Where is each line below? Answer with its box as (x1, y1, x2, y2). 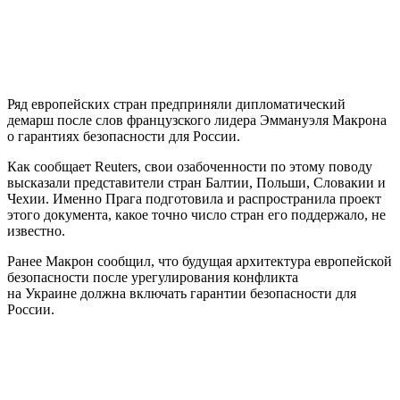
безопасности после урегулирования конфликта (7, 269, 298, 285)
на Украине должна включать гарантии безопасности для (7, 285, 356, 301)
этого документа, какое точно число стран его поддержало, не (7, 206, 386, 222)
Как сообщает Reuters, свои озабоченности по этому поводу (7, 158, 372, 174)
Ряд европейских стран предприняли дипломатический (7, 96, 346, 112)
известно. (7, 222, 65, 238)
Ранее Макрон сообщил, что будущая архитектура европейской (7, 253, 392, 269)
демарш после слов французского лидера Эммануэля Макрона (7, 112, 387, 128)
